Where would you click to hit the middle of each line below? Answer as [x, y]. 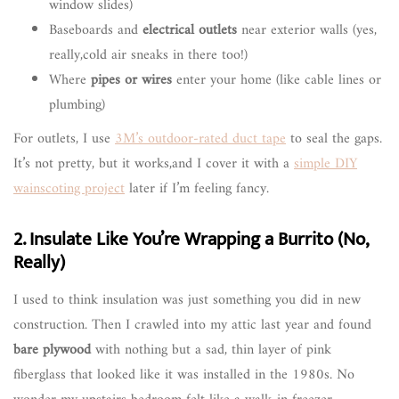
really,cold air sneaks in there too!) [148, 55]
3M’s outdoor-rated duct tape [200, 138]
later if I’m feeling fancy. [197, 188]
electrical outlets [190, 30]
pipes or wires [131, 80]
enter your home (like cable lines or [277, 80]
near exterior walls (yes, [307, 30]
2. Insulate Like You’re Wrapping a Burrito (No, [191, 239]
